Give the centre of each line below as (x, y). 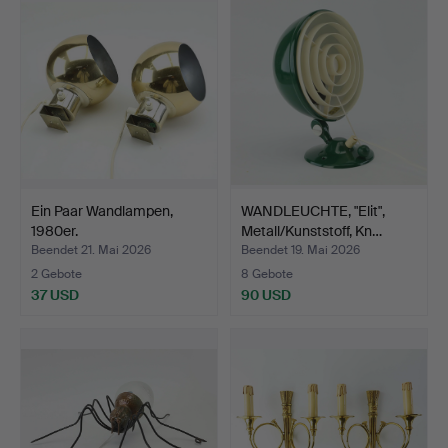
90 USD (266, 294)
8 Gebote (267, 273)
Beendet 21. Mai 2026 (91, 249)
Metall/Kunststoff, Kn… (311, 230)
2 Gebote (56, 273)
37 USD (55, 294)
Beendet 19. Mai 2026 (300, 249)
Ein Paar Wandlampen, (102, 210)
